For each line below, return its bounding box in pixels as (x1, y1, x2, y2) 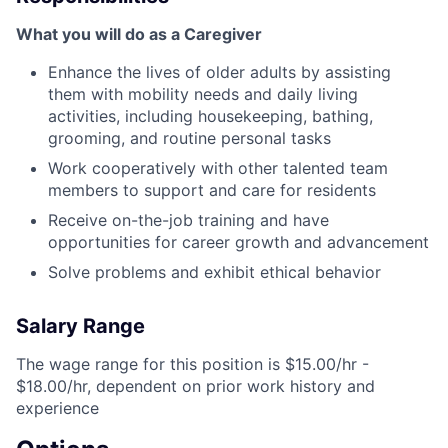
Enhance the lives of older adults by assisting (48, 62, 391, 83)
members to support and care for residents (48, 180, 376, 201)
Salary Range (16, 314, 145, 339)
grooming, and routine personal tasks (48, 128, 331, 149)
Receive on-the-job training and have (48, 210, 329, 231)
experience (16, 398, 99, 419)
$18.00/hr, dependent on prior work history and (16, 376, 375, 397)
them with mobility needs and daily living (48, 84, 358, 105)
